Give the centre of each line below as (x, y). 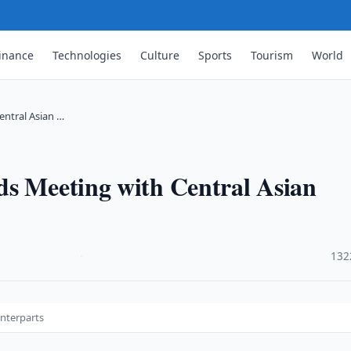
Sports (215, 55)
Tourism (272, 55)
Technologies (87, 55)
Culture (160, 55)
